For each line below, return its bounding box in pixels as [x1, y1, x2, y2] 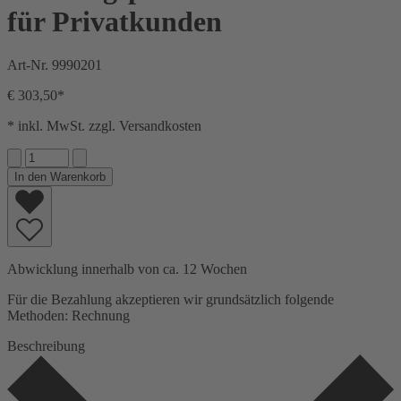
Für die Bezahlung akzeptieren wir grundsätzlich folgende [7, 292, 334, 308]
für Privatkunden [7, 4, 222, 38]
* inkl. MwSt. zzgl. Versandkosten [7, 118, 201, 133]
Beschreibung [7, 338, 85, 354]
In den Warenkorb [14, 170, 106, 183]
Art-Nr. [7, 57, 52, 73]
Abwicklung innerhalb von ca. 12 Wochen [7, 261, 247, 277]
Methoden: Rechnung [7, 308, 130, 324]
